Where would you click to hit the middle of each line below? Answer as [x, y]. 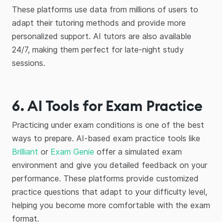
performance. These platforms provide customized [105, 178]
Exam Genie [72, 152]
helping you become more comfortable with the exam [111, 205]
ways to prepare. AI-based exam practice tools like [106, 138]
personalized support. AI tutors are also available [102, 36]
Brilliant [25, 152]
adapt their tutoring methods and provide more [99, 23]
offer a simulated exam [138, 152]
